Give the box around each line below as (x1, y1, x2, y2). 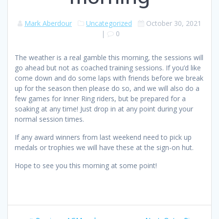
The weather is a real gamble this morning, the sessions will (15, 53, 203, 63)
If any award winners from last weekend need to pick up (15, 132, 192, 142)
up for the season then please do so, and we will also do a (15, 84, 199, 93)
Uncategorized (86, 19, 132, 28)
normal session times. (15, 114, 84, 124)
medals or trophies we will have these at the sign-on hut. (15, 143, 194, 153)
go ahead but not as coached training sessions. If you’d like (15, 63, 201, 73)
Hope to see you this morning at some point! (15, 161, 157, 171)
